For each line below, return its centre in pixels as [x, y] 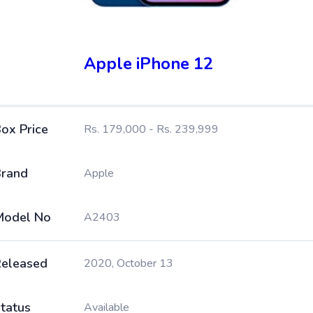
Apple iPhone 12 [148, 64]
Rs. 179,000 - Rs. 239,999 [151, 129]
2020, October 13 [129, 263]
